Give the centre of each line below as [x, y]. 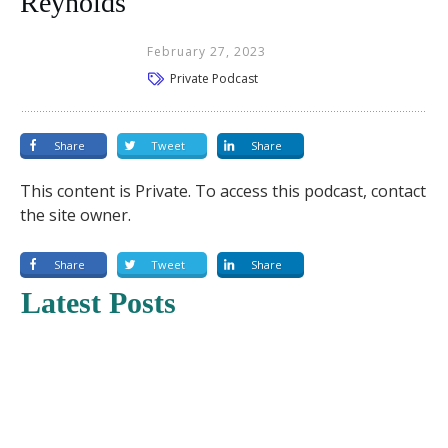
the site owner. [75, 214]
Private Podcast [214, 78]
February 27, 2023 [207, 51]
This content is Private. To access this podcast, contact [223, 190]
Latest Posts [98, 302]
